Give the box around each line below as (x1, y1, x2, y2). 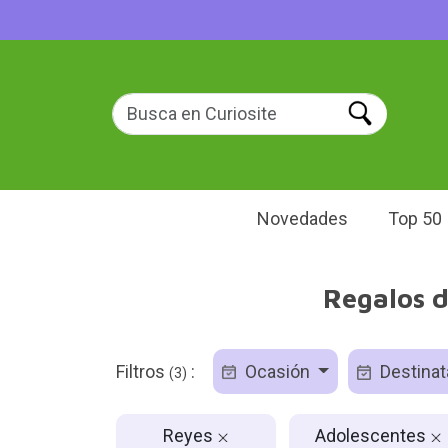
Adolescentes (314, 424, 430, 446)
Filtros (115, 361, 169, 382)
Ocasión (240, 361, 314, 382)
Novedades (257, 208, 348, 229)
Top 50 (388, 208, 442, 229)
